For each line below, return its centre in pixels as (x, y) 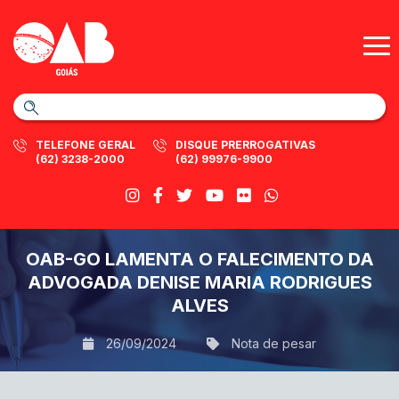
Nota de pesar (274, 343)
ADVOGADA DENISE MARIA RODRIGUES (199, 282)
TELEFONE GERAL (85, 145)
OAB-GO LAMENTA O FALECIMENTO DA (199, 259)
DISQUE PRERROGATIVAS (245, 145)
